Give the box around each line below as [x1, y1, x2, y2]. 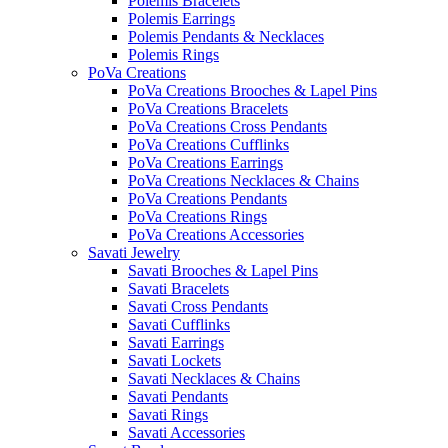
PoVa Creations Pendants [128, 189, 287, 207]
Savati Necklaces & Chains [128, 369, 300, 387]
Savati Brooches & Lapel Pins [128, 261, 318, 279]
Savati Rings [128, 405, 208, 423]
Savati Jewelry [88, 243, 180, 261]
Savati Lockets [128, 351, 221, 369]
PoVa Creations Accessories [128, 225, 304, 243]
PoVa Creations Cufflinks [128, 135, 289, 153]
